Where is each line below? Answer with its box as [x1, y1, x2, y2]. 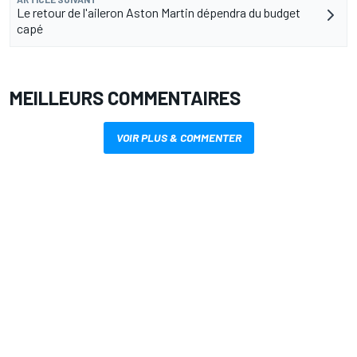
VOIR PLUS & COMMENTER [116, 131, 241, 145]
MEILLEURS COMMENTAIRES [10, 86, 241, 110]
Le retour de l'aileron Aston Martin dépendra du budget [17, 5, 300, 21]
